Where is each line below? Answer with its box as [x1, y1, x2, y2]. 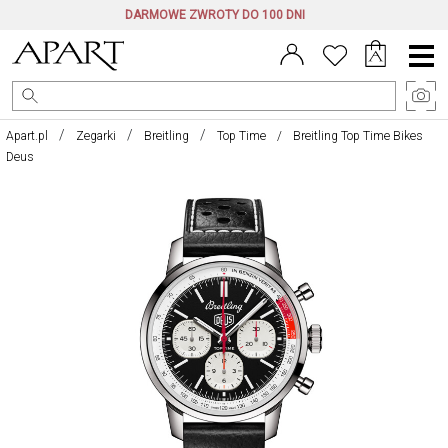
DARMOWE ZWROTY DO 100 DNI [124, 8, 305, 22]
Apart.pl [6, 129, 48, 143]
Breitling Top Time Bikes [293, 129, 423, 143]
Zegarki [76, 129, 116, 143]
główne [401, 63, 442, 79]
